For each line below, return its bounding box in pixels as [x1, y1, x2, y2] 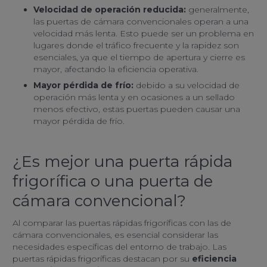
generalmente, [188, 4, 249, 15]
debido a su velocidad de [136, 80, 240, 91]
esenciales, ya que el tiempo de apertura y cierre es [33, 52, 245, 63]
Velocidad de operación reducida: [33, 4, 188, 15]
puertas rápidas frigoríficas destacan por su [13, 253, 190, 265]
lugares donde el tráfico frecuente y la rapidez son [33, 40, 239, 51]
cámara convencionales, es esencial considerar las [13, 229, 218, 241]
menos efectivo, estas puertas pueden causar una [33, 104, 240, 115]
